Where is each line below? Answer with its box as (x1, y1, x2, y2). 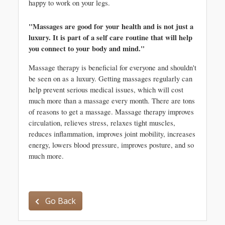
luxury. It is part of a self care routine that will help (29, 32, 192, 43)
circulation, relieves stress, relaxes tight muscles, (29, 118, 175, 128)
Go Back (43, 195, 76, 206)
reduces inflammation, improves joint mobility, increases (29, 129, 195, 139)
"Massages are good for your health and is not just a (29, 21, 193, 32)
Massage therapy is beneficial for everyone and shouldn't (29, 63, 196, 72)
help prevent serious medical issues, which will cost (29, 85, 183, 94)
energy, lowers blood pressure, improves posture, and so (29, 140, 194, 150)
